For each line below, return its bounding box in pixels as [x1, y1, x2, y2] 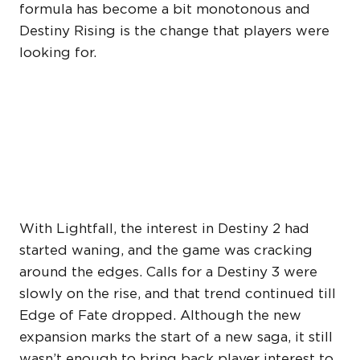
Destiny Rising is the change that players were [19, 22, 329, 39]
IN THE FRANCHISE [19, 157, 243, 196]
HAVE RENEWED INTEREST [19, 121, 334, 161]
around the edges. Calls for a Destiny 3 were [19, 264, 317, 280]
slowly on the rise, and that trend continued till [19, 285, 336, 302]
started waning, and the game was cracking [19, 242, 313, 259]
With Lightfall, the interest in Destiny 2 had [19, 220, 309, 237]
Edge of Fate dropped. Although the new [19, 307, 301, 324]
